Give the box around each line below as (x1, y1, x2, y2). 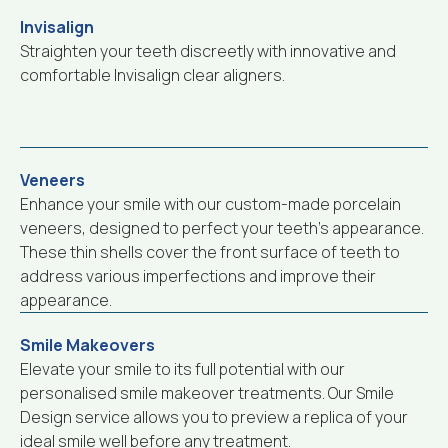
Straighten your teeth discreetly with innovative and (20, 39, 396, 62)
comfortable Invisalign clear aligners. (20, 63, 285, 86)
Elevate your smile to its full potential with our (20, 357, 345, 380)
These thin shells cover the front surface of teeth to (20, 240, 400, 263)
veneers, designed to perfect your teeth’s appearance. (20, 216, 424, 239)
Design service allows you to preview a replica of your (20, 405, 408, 428)
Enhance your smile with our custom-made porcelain (20, 192, 401, 215)
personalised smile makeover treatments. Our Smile (20, 381, 394, 404)
